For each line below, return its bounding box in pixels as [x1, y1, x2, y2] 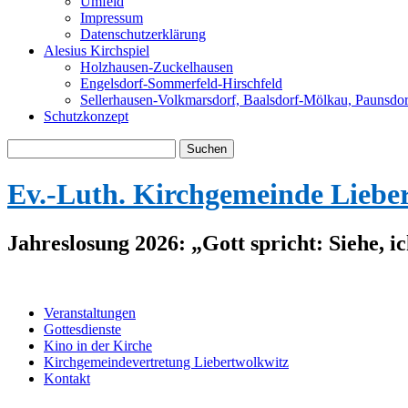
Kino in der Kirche [44, 337, 152, 353]
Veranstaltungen [44, 304, 136, 321]
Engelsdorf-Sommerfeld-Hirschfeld [80, 76, 282, 91]
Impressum [80, 10, 143, 25]
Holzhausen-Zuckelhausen [80, 59, 233, 75]
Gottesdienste [44, 321, 121, 337]
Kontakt [44, 370, 90, 386]
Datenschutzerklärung [80, 26, 206, 42]
